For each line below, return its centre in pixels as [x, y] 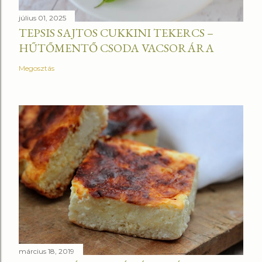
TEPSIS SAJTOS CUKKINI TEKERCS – [116, 32]
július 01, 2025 [42, 18]
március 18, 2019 [46, 251]
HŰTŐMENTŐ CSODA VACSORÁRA [116, 48]
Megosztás [37, 68]
